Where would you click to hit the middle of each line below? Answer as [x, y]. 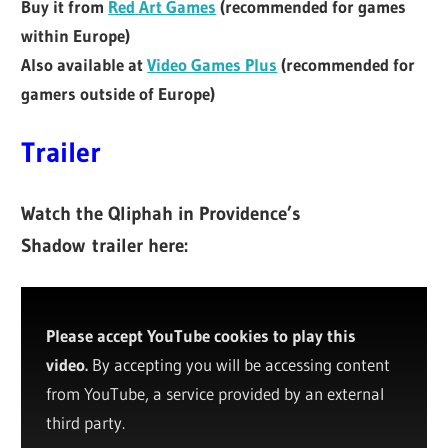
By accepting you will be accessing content [239, 364]
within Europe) [76, 35]
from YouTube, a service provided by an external [215, 393]
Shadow [53, 245]
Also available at [84, 64]
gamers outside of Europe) [118, 93]
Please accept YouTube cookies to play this [201, 335]
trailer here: [140, 245]
